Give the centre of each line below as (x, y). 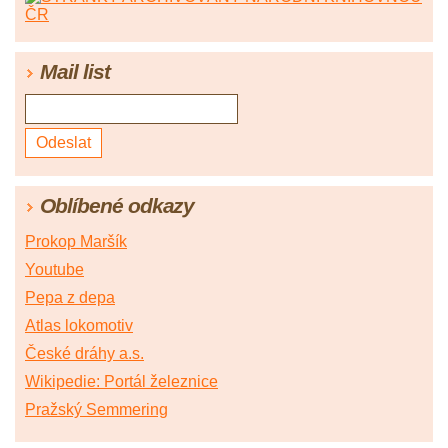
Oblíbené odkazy (117, 205)
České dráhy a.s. (84, 353)
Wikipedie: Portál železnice (121, 381)
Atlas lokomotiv (79, 325)
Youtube (54, 269)
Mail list (75, 71)
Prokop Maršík (76, 241)
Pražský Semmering (96, 409)
